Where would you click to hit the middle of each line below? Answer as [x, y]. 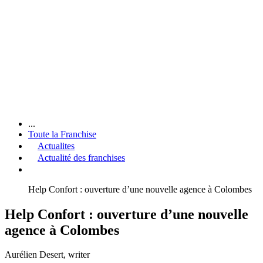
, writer [77, 255]
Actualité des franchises [81, 157]
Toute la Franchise [62, 134]
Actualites [56, 146]
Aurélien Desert [34, 255]
